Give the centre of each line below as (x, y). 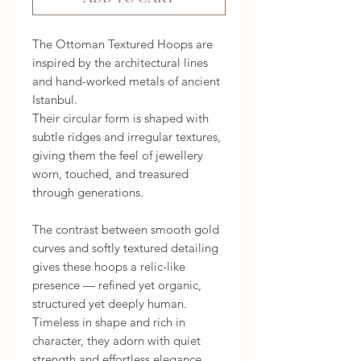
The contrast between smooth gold (126, 230)
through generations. (88, 193)
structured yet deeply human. (110, 304)
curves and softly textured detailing (125, 248)
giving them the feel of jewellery (118, 156)
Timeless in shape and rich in (109, 322)
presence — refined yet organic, (117, 285)
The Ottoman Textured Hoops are (122, 44)
